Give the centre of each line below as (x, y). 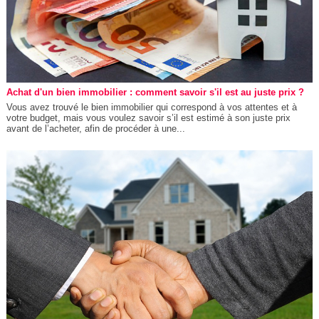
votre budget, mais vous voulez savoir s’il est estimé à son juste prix (148, 117)
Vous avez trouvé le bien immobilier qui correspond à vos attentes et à (151, 107)
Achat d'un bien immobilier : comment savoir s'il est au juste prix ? (155, 92)
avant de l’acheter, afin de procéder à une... (95, 128)
